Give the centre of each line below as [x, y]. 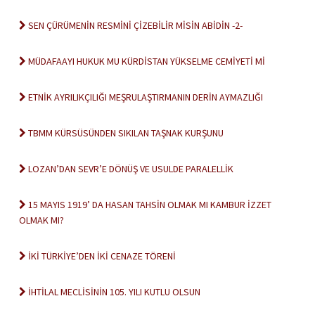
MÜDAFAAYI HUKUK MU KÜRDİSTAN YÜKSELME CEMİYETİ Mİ [146, 61]
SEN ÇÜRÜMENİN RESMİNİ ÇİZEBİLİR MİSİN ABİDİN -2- [134, 25]
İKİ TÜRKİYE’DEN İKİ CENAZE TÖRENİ [101, 256]
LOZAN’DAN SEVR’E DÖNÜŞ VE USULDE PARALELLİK [130, 169]
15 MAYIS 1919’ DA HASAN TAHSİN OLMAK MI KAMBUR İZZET [149, 205]
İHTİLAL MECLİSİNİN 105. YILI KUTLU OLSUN [113, 292]
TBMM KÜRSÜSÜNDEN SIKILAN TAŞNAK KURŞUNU [125, 133]
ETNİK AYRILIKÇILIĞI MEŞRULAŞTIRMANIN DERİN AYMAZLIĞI [144, 97]
